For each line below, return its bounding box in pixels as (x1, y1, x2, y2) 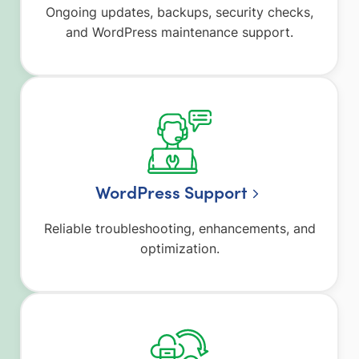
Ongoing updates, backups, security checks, (46, 3, 313, 20)
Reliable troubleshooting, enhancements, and (43, 220, 316, 236)
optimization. (139, 240, 220, 256)
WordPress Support (95, 179, 247, 204)
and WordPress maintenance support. (66, 23, 293, 40)
